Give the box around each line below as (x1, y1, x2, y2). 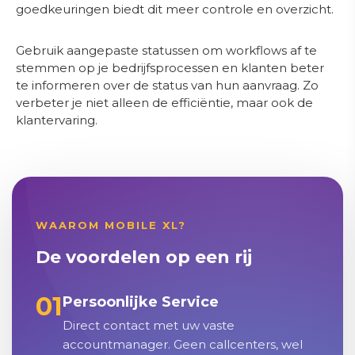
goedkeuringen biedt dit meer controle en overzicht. (16, 2, 334, 17)
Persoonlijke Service (63, 293, 219, 311)
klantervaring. (16, 113, 97, 128)
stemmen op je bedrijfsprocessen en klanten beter (16, 60, 324, 75)
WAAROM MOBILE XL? (36, 219, 186, 231)
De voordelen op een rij (36, 246, 252, 268)
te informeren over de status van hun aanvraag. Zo (16, 78, 319, 93)
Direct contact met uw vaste (63, 318, 235, 333)
